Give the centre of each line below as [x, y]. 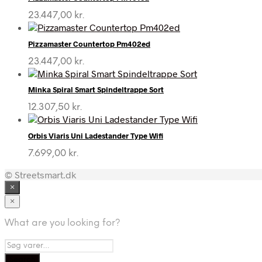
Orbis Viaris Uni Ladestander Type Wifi [96, 135]
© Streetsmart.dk [40, 174]
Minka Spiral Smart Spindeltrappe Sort [96, 90]
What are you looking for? [63, 223]
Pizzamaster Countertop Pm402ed [89, 44]
